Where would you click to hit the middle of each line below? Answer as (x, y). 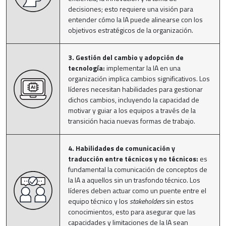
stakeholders (147, 201)
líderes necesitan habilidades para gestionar (135, 89)
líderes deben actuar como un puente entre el (137, 190)
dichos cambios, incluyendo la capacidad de (134, 99)
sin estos (179, 201)
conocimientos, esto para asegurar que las (132, 211)
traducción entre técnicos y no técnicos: (133, 158)
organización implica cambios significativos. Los (139, 78)
